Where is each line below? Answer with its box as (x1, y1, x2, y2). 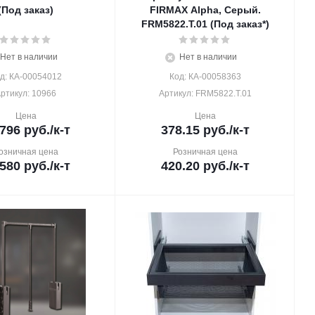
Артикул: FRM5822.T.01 (158, 89, 252, 98)
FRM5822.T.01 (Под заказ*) (141, 18, 269, 30)
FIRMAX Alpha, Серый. (149, 4, 261, 15)
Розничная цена (172, 147, 238, 157)
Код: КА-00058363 (169, 72, 241, 82)
